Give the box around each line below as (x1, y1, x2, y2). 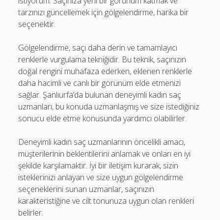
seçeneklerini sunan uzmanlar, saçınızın (18, 183, 155, 194)
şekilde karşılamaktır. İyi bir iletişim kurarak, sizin (18, 160, 179, 171)
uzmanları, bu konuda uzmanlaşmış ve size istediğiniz (18, 101, 200, 112)
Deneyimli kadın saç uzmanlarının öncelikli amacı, (18, 136, 186, 147)
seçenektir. (18, 18, 56, 29)
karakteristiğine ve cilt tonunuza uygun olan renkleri (18, 195, 194, 206)
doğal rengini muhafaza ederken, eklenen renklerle (18, 65, 192, 77)
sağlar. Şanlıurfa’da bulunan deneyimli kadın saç (18, 89, 182, 100)
